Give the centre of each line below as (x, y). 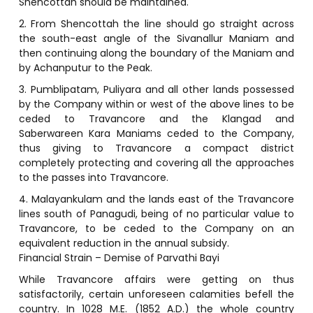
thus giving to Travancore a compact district (156, 148)
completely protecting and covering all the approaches (156, 162)
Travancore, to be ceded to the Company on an (156, 228)
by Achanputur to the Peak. (85, 67)
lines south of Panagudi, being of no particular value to (156, 213)
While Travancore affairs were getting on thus (156, 279)
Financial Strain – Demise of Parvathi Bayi (119, 257)
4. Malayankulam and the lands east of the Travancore (156, 199)
